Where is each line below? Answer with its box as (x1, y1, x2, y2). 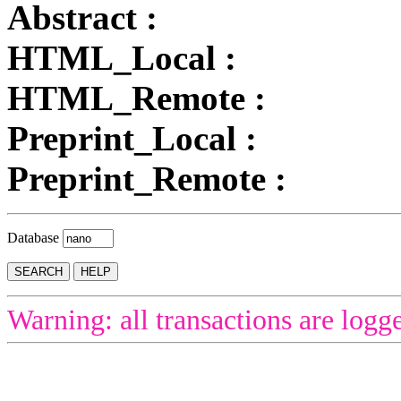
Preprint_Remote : (7, 158, 286, 198)
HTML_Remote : (7, 78, 266, 117)
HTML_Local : (7, 38, 236, 77)
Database (7, 229, 63, 245)
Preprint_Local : (7, 118, 257, 158)
